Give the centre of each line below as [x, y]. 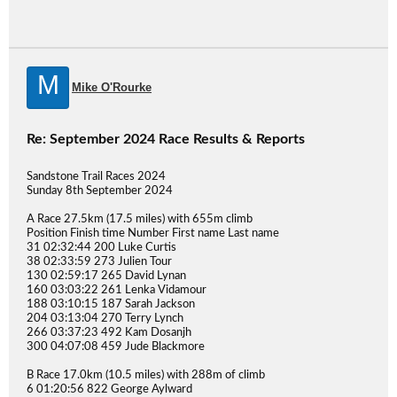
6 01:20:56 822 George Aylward [109, 389]
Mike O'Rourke [112, 87]
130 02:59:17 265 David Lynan [106, 276]
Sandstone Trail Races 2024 [96, 177]
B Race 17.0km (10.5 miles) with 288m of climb [146, 375]
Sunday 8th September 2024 [100, 191]
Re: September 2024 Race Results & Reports [166, 139]
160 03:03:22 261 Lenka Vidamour [117, 290]
